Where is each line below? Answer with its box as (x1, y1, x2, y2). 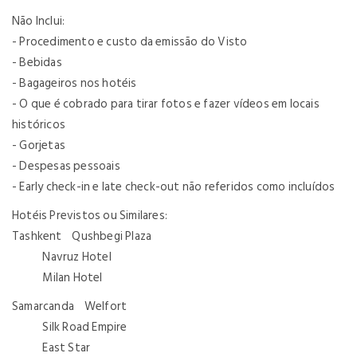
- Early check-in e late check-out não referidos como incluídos (12, 176, 335, 197)
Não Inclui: (12, 10, 65, 31)
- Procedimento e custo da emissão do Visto (12, 31, 248, 52)
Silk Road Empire (12, 316, 127, 337)
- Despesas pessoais (12, 155, 120, 176)
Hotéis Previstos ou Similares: (12, 205, 171, 226)
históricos (12, 114, 65, 135)
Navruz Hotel (12, 246, 112, 267)
